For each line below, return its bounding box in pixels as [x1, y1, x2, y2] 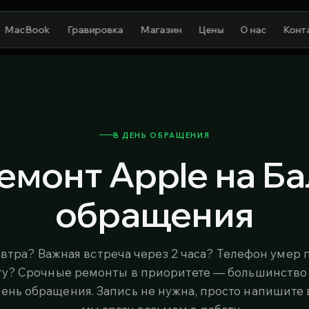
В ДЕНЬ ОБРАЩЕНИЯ [112, 130, 210, 140]
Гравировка [67, 23, 124, 36]
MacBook [4, 23, 51, 36]
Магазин [140, 23, 182, 36]
